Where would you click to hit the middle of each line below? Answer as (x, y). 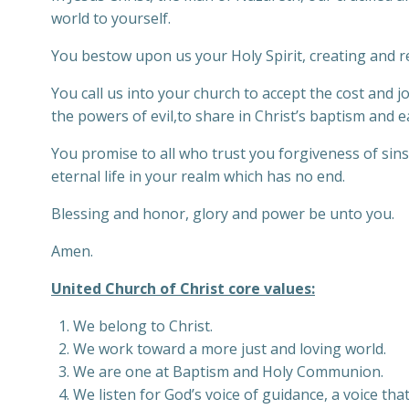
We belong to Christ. (143, 326)
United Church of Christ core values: (183, 288)
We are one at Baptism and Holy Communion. (228, 372)
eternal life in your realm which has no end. (198, 176)
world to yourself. (111, 18)
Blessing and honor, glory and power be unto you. (223, 214)
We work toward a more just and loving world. (230, 349)
